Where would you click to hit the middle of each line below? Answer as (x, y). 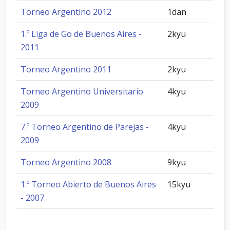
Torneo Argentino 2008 (66, 162)
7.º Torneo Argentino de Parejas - (85, 127)
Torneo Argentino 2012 (66, 12)
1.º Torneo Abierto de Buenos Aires (88, 184)
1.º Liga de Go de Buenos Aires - (81, 34)
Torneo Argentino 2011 (66, 69)
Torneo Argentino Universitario (82, 91)
